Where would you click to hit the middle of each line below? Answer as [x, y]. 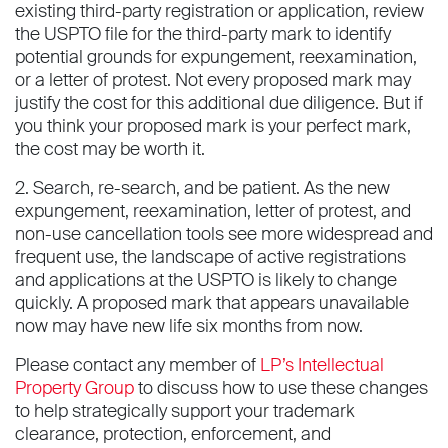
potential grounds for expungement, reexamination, [216, 57]
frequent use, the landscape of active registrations [210, 257]
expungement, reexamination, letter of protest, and [213, 211]
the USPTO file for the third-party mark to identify [203, 34]
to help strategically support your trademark [185, 411]
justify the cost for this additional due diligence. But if [219, 103]
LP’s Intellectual [322, 365]
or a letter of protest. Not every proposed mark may [213, 80]
